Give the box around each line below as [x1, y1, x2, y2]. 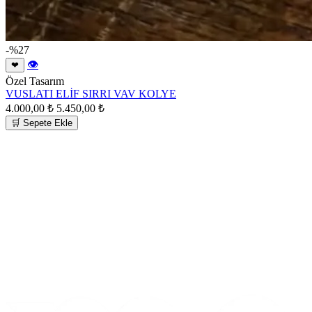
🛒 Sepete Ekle [11, 118, 72, 129]
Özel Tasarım [6, 75, 64, 88]
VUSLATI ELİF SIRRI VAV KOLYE [6, 88, 176, 100]
